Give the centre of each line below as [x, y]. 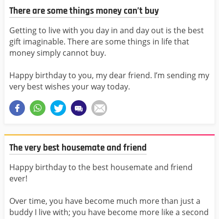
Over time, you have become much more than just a [105, 201]
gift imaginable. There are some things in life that [99, 41]
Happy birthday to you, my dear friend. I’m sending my [109, 75]
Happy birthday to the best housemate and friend [101, 167]
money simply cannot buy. [58, 53]
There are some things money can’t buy [84, 11]
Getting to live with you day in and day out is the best [107, 30]
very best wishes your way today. [70, 86]
